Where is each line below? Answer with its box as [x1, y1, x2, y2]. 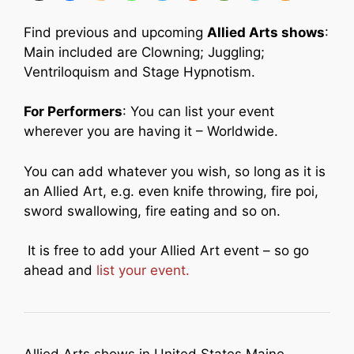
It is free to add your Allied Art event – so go [24, 243, 309, 258]
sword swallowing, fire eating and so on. [24, 202, 281, 219]
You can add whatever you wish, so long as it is [24, 163, 326, 179]
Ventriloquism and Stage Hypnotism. [24, 63, 259, 80]
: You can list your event [122, 104, 274, 119]
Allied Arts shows [207, 24, 325, 40]
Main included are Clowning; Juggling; [24, 43, 265, 60]
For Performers [24, 104, 122, 119]
